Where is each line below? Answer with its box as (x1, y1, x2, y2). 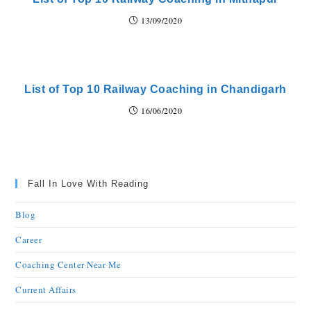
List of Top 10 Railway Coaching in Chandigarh (24, 83, 287, 95)
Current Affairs (15, 283, 76, 296)
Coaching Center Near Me (15, 258, 121, 271)
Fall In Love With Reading (28, 178, 149, 189)
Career (15, 233, 42, 246)
